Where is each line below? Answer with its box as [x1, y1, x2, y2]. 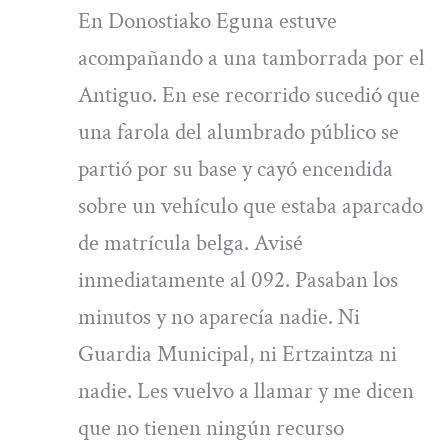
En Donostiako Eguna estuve [78, 5, 338, 36]
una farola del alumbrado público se [78, 116, 400, 147]
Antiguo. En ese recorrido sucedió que [78, 79, 421, 110]
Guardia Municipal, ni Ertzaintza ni [78, 338, 398, 369]
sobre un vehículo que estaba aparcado [78, 190, 424, 221]
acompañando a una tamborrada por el [78, 42, 426, 73]
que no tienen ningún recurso [78, 412, 345, 443]
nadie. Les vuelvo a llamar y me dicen [78, 375, 415, 406]
